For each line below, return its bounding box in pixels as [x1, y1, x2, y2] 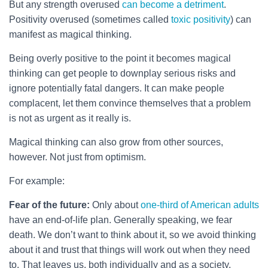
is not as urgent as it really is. [9, 112, 131, 123]
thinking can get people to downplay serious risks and [9, 68, 236, 78]
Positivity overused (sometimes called [9, 14, 171, 25]
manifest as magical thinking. [9, 29, 132, 39]
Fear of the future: [9, 199, 90, 210]
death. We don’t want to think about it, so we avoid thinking [9, 229, 256, 240]
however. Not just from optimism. [9, 151, 146, 162]
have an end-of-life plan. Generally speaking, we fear [9, 214, 232, 225]
